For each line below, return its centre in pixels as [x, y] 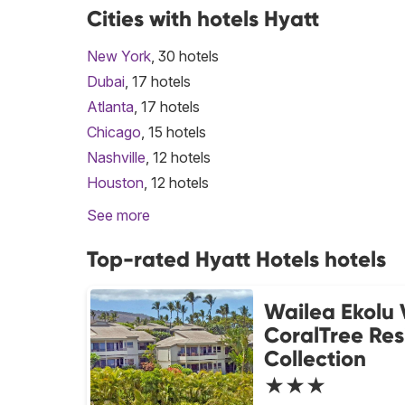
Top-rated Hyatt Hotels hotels [236, 259]
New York [119, 56]
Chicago [114, 132]
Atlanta [110, 107]
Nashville [116, 157]
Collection [315, 358]
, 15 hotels [174, 132]
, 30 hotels [185, 56]
